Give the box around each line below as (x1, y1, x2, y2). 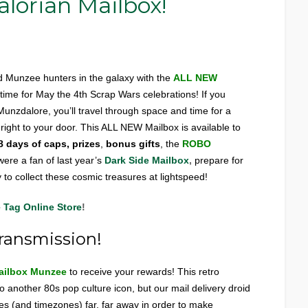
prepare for (192, 155, 243, 166)
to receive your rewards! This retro (69, 266, 219, 277)
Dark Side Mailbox (104, 155, 189, 166)
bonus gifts (103, 138, 160, 149)
